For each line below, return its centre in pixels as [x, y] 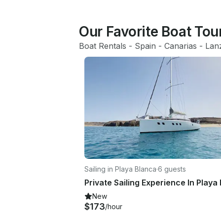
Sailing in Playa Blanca [120, 169]
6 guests [172, 169]
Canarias [181, 46]
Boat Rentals [103, 46]
